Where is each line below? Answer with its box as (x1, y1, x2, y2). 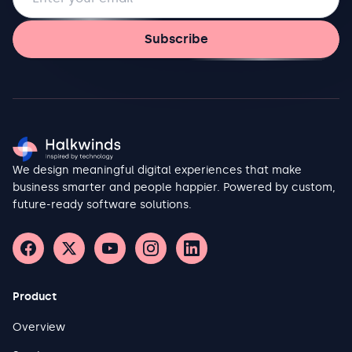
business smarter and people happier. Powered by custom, (13, 181, 335, 194)
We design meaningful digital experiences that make (13, 163, 302, 177)
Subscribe (144, 31, 208, 46)
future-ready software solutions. (13, 198, 192, 211)
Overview (13, 321, 65, 334)
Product (13, 290, 57, 303)
